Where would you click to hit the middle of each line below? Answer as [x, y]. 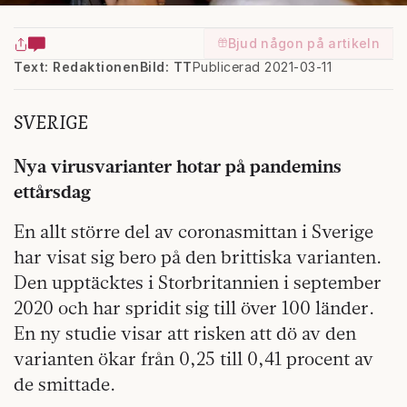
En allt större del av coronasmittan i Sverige [194, 231]
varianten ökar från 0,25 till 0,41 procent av [194, 358]
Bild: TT [166, 66]
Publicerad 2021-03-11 [262, 66]
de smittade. [65, 383]
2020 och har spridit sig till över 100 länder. [194, 307]
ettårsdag [52, 191]
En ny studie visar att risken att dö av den [185, 333]
